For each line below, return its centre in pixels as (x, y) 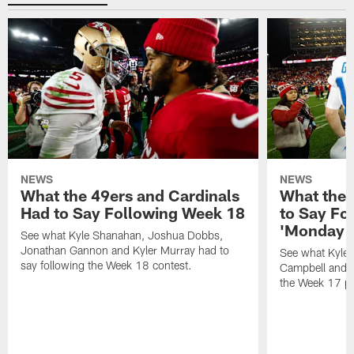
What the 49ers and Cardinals (130, 196)
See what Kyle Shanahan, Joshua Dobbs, (122, 235)
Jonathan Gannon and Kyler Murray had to (125, 250)
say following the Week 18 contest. (107, 265)
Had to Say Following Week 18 (133, 213)
